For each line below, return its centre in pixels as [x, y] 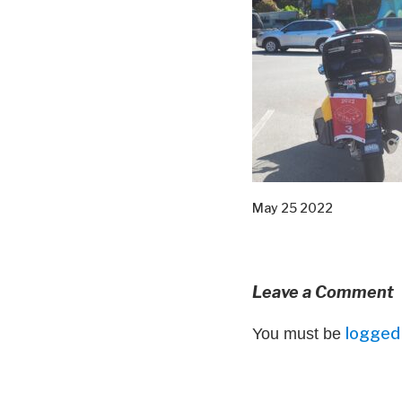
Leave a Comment [323, 292]
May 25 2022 [293, 207]
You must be [299, 333]
